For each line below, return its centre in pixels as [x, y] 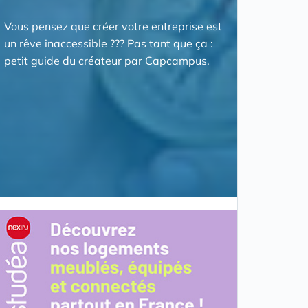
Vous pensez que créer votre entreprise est [113, 26]
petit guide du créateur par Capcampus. [107, 60]
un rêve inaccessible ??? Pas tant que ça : [108, 43]
